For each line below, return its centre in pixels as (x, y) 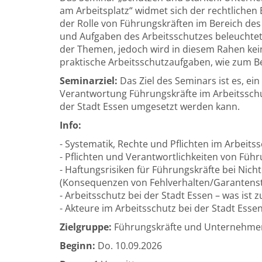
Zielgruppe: (86, 227)
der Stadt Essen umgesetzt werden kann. (150, 106)
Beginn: (77, 246)
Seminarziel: (89, 81)
